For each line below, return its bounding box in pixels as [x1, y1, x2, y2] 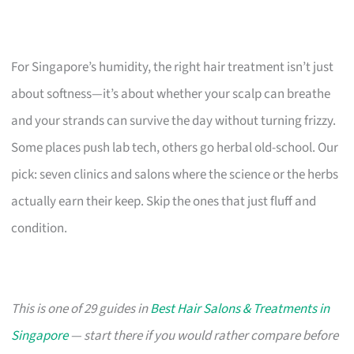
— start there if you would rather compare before [68, 326, 339, 345]
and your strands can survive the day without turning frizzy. [11, 111, 337, 130]
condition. [11, 218, 68, 238]
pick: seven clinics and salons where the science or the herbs [11, 164, 339, 184]
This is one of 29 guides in [11, 299, 151, 318]
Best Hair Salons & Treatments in [150, 299, 330, 318]
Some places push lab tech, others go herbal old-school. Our [11, 137, 339, 157]
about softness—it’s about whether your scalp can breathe [11, 84, 331, 104]
